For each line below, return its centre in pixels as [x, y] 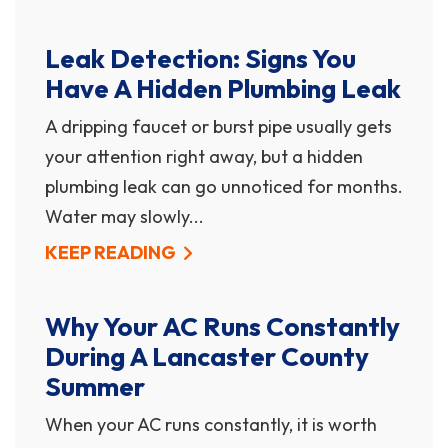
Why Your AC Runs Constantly [222, 326]
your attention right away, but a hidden [204, 156]
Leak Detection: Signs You [200, 58]
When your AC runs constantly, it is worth [211, 424]
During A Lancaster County [207, 356]
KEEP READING [110, 252]
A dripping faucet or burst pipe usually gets [218, 126]
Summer [95, 386]
